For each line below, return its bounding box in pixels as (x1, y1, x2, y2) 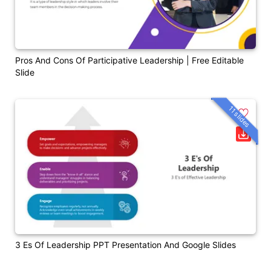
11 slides (227, 104, 252, 129)
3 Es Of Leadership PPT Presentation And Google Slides (15, 240, 236, 250)
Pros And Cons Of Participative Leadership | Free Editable (15, 54, 244, 65)
